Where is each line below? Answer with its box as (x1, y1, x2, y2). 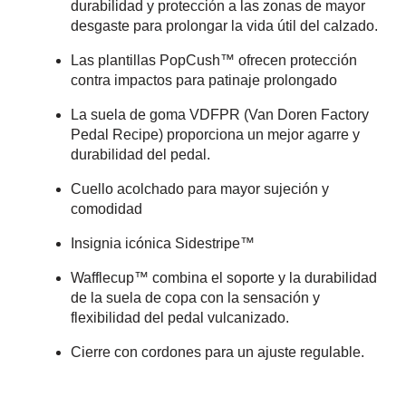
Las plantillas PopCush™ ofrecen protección (71, 52, 357, 68)
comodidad (71, 200, 142, 217)
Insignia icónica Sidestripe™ (71, 235, 255, 251)
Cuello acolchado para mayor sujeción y (71, 180, 329, 197)
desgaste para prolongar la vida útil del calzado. (71, 17, 378, 34)
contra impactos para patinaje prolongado (71, 72, 337, 88)
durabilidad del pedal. (71, 146, 210, 162)
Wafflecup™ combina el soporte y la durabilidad (71, 269, 377, 285)
